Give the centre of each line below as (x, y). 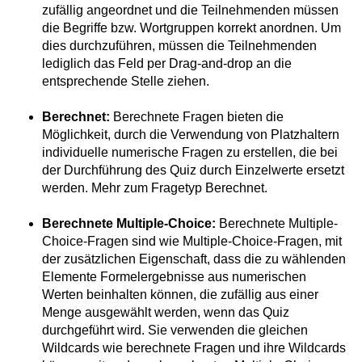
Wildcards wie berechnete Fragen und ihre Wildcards (194, 348)
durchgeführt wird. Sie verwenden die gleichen (175, 330)
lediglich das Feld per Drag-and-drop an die (167, 63)
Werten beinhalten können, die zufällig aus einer (180, 295)
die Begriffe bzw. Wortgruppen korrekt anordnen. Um (192, 28)
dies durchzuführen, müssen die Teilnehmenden (179, 46)
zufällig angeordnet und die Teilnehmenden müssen (190, 10)
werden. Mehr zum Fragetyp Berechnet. (155, 188)
